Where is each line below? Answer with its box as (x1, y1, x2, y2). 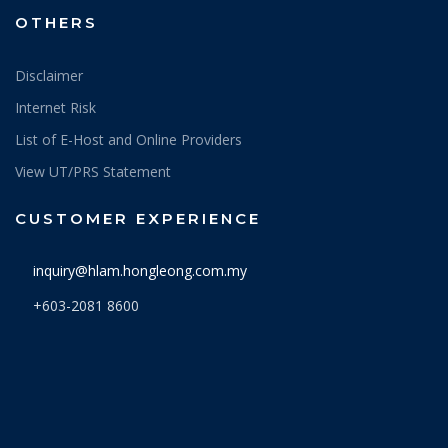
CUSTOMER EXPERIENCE (15, 209, 261, 229)
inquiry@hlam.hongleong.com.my (32, 261, 247, 281)
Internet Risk (15, 98, 96, 118)
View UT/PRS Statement (15, 162, 171, 182)
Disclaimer (15, 66, 83, 86)
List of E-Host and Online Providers (15, 130, 242, 150)
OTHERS (15, 13, 98, 33)
